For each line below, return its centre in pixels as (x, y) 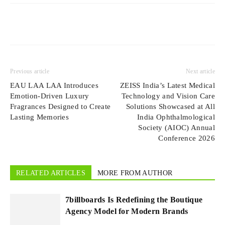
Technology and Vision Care (168, 96)
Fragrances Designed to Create (61, 107)
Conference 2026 (187, 138)
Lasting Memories (40, 117)
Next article (200, 72)
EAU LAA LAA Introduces (54, 86)
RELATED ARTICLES (51, 173)
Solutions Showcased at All (170, 107)
